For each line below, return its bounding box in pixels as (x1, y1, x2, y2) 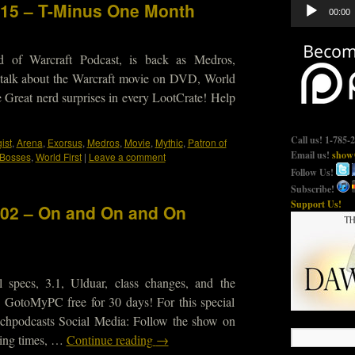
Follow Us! (290, 166, 336, 179)
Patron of (187, 136, 227, 149)
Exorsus (47, 136, 82, 149)
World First (35, 150, 82, 163)
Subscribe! (290, 182, 337, 196)
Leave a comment (88, 150, 166, 163)
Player (289, 10, 314, 22)
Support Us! (290, 197, 342, 211)
